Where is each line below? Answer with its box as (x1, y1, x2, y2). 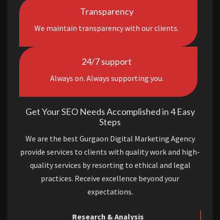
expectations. (87, 187, 133, 197)
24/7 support (82, 56, 132, 67)
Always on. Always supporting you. (50, 73, 164, 83)
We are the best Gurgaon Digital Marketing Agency (25, 134, 195, 144)
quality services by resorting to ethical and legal (29, 160, 191, 170)
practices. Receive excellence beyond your (41, 173, 179, 184)
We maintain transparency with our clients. (34, 23, 179, 33)
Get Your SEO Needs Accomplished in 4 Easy (25, 106, 195, 117)
